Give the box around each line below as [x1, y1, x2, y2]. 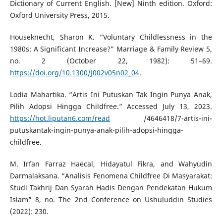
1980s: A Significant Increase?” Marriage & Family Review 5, [9, 44, 213, 54]
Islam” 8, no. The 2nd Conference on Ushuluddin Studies [9, 195, 213, 205]
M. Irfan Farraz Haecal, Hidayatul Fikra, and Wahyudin [9, 159, 213, 169]
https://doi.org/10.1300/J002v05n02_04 [9, 68, 139, 78]
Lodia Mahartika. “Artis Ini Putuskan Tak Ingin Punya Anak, [9, 90, 213, 100]
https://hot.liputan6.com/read [9, 113, 110, 123]
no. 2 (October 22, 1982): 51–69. [9, 56, 213, 66]
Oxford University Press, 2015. [9, 10, 110, 20]
